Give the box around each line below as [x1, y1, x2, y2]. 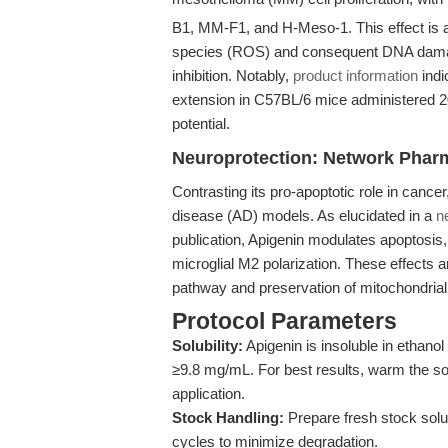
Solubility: [172, 337, 243, 354]
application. [172, 385, 245, 402]
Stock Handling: [172, 409, 284, 426]
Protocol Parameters [172, 309, 397, 334]
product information [293, 67, 418, 84]
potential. [172, 115, 230, 132]
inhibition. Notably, [172, 67, 293, 84]
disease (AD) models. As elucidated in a [172, 207, 436, 224]
